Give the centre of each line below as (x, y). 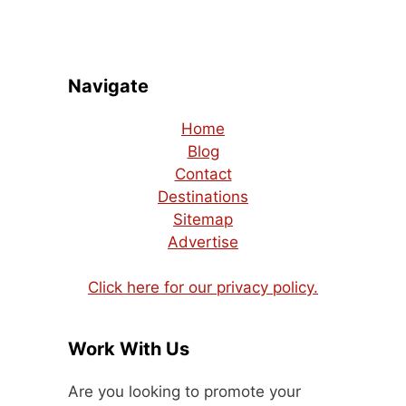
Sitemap (203, 219)
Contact (203, 174)
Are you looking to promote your (184, 391)
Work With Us (129, 348)
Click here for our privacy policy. (203, 287)
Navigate (108, 86)
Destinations (203, 196)
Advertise (203, 242)
